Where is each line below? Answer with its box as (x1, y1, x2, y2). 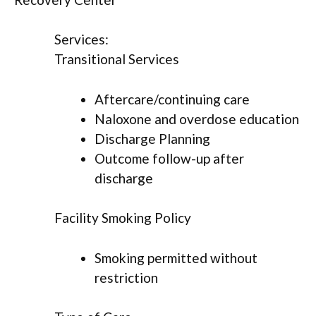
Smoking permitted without (95, 249, 257, 266)
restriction (95, 269, 158, 286)
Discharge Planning (95, 130, 210, 147)
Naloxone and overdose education (95, 110, 299, 127)
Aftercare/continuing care (95, 90, 250, 107)
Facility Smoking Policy (54, 209, 191, 226)
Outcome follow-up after (95, 150, 244, 166)
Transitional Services (54, 51, 179, 68)
